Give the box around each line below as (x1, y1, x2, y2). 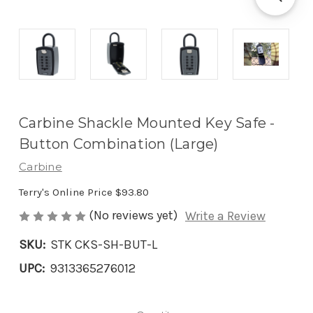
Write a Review (185, 208, 265, 224)
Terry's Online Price (19, 186, 115, 199)
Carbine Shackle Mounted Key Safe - (19, 115, 275, 132)
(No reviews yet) (89, 208, 177, 224)
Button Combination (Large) (19, 136, 219, 153)
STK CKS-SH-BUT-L (50, 237, 157, 253)
